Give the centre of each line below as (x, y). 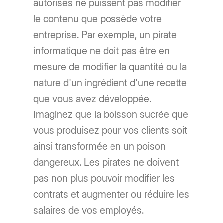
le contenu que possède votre (98, 19)
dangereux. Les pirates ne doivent (106, 162)
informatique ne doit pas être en (102, 51)
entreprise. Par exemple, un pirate (105, 35)
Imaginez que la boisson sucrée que (111, 114)
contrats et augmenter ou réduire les (111, 194)
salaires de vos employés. (89, 210)
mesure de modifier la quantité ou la (110, 66)
